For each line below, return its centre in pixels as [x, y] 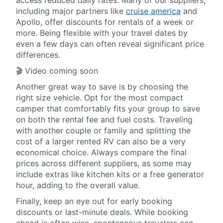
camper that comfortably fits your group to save [108, 109]
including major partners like [71, 11]
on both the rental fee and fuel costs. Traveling [104, 120]
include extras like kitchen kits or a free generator [110, 174]
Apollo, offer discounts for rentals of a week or [105, 22]
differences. [38, 55]
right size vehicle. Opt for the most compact [100, 98]
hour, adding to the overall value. [78, 185]
